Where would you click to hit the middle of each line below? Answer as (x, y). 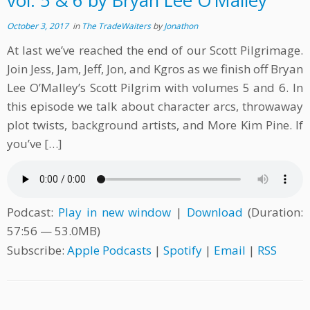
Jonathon (181, 26)
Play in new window (115, 212)
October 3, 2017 (38, 26)
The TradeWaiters (117, 26)
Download (215, 212)
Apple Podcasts (109, 250)
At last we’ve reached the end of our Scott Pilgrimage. (155, 51)
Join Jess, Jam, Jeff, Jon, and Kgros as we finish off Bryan (155, 69)
